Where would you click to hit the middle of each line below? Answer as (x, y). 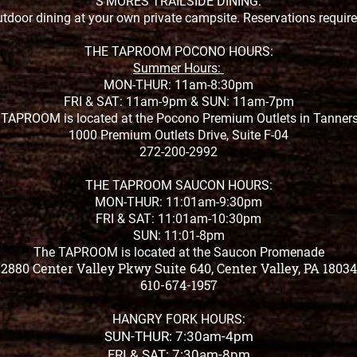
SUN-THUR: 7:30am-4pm (178, 336)
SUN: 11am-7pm (247, 102)
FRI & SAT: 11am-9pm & (132, 102)
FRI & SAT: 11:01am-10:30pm (178, 219)
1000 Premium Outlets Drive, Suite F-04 (178, 135)
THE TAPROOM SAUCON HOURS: (178, 185)
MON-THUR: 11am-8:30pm (178, 85)
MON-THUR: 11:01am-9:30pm (178, 202)
